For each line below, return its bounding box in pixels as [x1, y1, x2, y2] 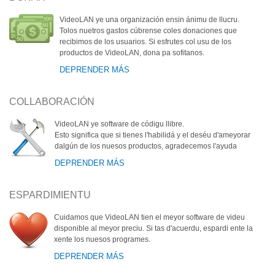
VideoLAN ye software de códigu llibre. [55, 119, 184, 128]
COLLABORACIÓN [9, 96, 95, 107]
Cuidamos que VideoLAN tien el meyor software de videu [54, 212, 245, 222]
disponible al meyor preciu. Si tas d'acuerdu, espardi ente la [54, 223, 253, 233]
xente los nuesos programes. [54, 234, 150, 244]
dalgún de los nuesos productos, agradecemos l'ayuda [55, 141, 237, 150]
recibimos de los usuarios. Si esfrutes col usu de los [60, 37, 231, 46]
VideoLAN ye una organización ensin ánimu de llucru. [60, 15, 239, 24]
